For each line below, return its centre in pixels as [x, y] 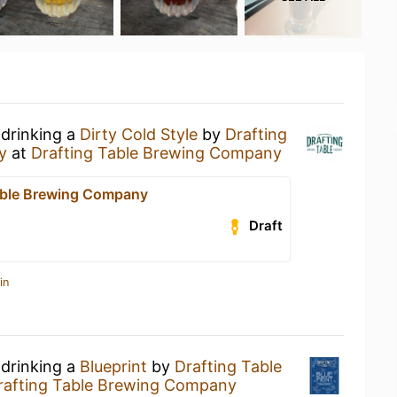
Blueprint [113, 366]
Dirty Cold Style [139, 134]
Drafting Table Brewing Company [156, 153]
